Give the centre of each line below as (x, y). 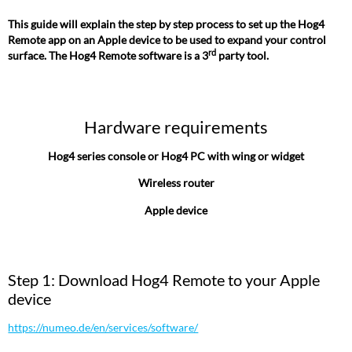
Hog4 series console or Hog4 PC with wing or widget (176, 156)
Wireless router (176, 183)
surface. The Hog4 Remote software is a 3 (108, 56)
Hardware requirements (176, 126)
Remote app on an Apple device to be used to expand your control (167, 40)
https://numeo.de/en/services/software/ (103, 327)
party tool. (244, 56)
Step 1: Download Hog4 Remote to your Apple (164, 280)
